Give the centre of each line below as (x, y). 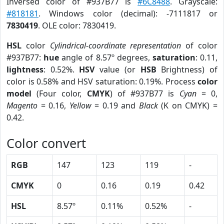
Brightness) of (187, 69)
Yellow (80, 105)
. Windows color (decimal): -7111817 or (128, 13)
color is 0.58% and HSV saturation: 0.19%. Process (102, 81)
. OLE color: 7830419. (77, 25)
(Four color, (59, 93)
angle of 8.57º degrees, (106, 57)
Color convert (46, 143)
